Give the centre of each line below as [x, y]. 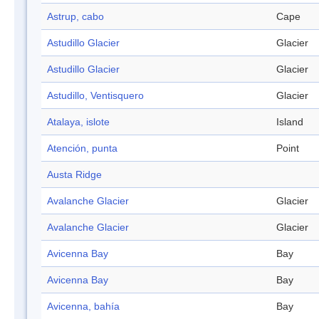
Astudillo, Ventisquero [95, 96]
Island [290, 122]
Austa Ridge [74, 175]
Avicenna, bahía [83, 307]
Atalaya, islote [78, 122]
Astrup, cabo [75, 17]
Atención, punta [82, 148]
